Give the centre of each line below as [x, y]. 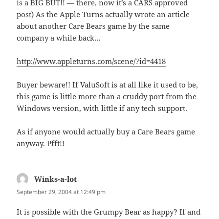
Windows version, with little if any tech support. [102, 108]
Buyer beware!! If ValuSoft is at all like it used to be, [108, 84]
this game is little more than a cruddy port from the [107, 96]
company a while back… [59, 37]
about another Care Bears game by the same [93, 26]
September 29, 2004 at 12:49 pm [61, 192]
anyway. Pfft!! [41, 143]
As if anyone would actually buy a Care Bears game [106, 131]
